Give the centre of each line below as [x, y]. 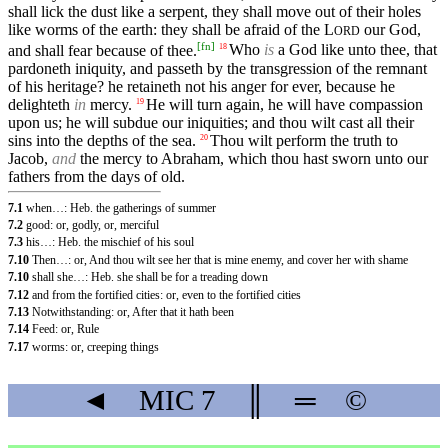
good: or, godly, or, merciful [92, 224]
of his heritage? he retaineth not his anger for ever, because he [201, 86]
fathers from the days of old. [96, 176]
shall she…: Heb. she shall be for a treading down [150, 277]
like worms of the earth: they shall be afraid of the [166, 30]
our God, [390, 30]
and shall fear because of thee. [102, 50]
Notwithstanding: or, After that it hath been [133, 311]
